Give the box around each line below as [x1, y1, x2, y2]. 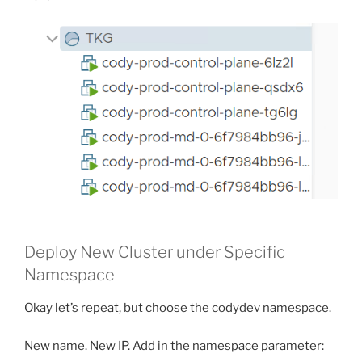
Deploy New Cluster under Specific [24, 242, 285, 263]
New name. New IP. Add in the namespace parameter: [24, 338, 324, 353]
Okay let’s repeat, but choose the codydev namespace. [24, 301, 331, 316]
